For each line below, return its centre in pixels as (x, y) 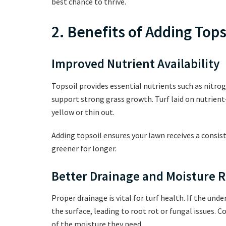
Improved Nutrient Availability (135, 64)
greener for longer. (84, 148)
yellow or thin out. (83, 112)
